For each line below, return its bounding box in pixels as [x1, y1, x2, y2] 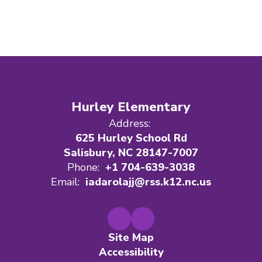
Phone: [67, 160, 99, 174]
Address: [109, 116, 150, 130]
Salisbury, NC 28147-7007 [64, 146, 198, 160]
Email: [51, 175, 80, 189]
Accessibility [98, 245, 164, 259]
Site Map [108, 230, 154, 244]
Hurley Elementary [71, 98, 191, 116]
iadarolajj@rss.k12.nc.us [85, 175, 211, 189]
